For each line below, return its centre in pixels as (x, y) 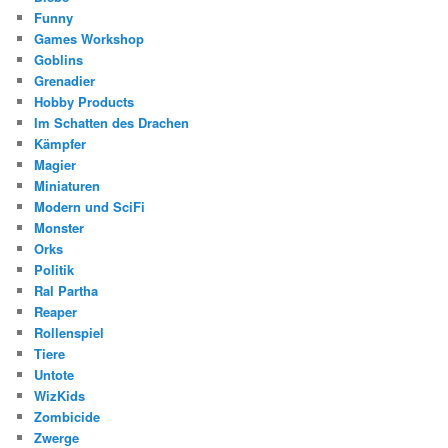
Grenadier (65, 80)
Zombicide (67, 416)
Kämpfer (60, 143)
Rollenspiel (69, 332)
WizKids (60, 395)
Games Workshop (89, 38)
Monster (59, 227)
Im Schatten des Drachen (112, 122)
